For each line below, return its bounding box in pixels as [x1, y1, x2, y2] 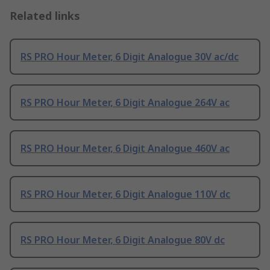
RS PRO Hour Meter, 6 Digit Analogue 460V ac [20, 142, 230, 155]
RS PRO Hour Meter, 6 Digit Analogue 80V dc [20, 233, 225, 247]
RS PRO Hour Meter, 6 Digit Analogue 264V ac [20, 96, 230, 110]
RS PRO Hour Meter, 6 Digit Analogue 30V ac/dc [20, 50, 239, 64]
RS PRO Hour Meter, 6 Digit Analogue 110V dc [20, 187, 230, 201]
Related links [10, 8, 80, 24]
